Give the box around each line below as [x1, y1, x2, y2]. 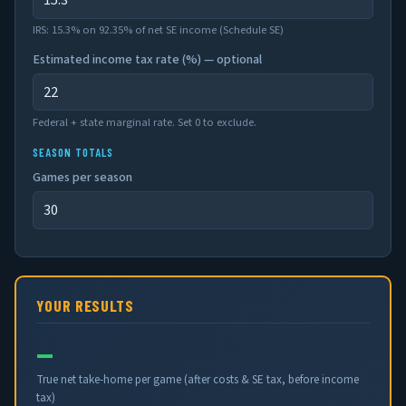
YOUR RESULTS [36, 295, 134, 315]
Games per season [33, 168, 133, 187]
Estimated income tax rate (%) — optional [33, 50, 263, 69]
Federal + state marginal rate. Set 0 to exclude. [33, 113, 257, 130]
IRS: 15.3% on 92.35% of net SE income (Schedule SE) [33, 21, 285, 38]
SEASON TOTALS [33, 144, 114, 159]
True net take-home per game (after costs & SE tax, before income [36, 371, 360, 388]
